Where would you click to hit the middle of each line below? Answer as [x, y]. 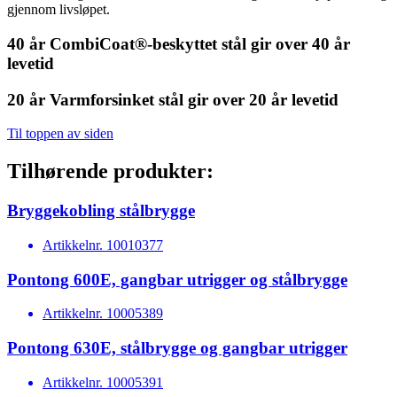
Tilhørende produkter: [110, 171]
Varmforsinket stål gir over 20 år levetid [194, 99]
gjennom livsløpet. [58, 10]
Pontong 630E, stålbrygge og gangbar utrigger [177, 348]
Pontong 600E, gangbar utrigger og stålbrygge [177, 279]
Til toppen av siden [60, 134]
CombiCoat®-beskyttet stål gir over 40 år [200, 43]
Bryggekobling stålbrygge [101, 211]
